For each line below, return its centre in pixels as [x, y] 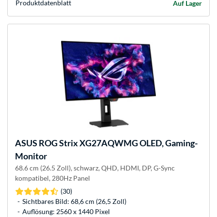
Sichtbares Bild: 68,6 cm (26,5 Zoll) [74, 201]
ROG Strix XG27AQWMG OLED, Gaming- [117, 143]
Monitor [31, 156]
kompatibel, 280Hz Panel [53, 178]
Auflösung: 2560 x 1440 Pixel [66, 212]
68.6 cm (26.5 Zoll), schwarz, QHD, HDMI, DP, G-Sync [95, 168]
